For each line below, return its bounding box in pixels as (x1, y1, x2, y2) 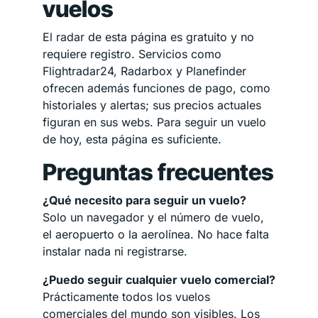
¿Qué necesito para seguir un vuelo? (43, 192, 246, 207)
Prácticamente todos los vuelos (43, 289, 210, 304)
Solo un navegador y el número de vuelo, (43, 209, 264, 224)
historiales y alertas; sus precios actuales (43, 97, 261, 112)
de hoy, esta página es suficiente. (43, 131, 221, 146)
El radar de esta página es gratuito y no (43, 29, 254, 44)
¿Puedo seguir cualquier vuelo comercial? (43, 272, 275, 287)
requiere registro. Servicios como (43, 46, 221, 61)
